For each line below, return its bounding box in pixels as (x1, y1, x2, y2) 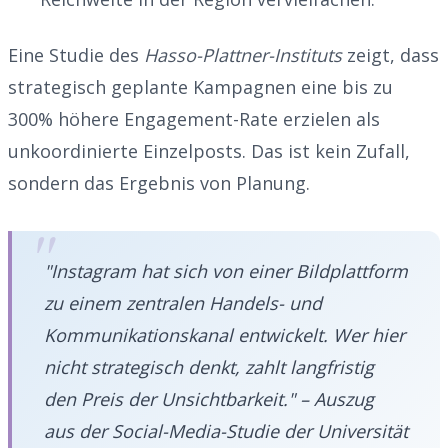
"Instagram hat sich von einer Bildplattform (44, 258, 408, 283)
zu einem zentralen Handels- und (44, 290, 322, 315)
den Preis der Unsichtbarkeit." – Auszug (44, 386, 374, 411)
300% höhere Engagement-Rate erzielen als (8, 106, 380, 131)
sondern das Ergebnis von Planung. (8, 170, 310, 195)
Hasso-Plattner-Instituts (144, 42, 342, 67)
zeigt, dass (342, 42, 439, 67)
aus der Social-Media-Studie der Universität (44, 418, 408, 443)
